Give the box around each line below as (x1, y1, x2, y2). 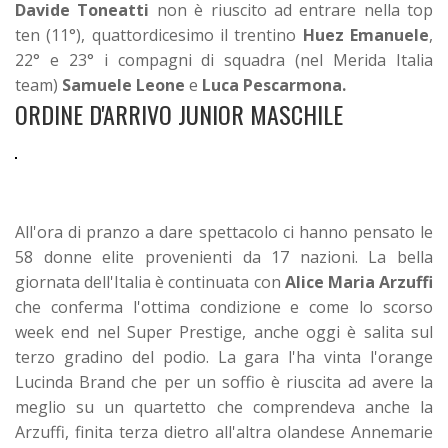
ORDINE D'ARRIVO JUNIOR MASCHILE (15, 95, 343, 132)
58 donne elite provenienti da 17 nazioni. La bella (15, 245, 433, 268)
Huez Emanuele (302, 23, 430, 46)
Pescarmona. (243, 73, 346, 96)
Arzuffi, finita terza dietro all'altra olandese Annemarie (15, 420, 433, 443)
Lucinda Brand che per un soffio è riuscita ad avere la (15, 370, 433, 393)
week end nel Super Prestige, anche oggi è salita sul (15, 320, 433, 343)
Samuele (62, 73, 132, 96)
